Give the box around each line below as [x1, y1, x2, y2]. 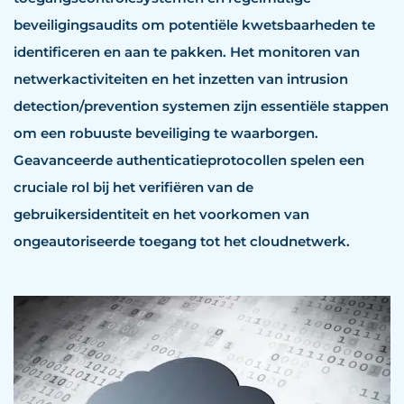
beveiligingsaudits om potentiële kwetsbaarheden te [14, 16, 375, 34]
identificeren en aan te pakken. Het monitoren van [14, 43, 360, 61]
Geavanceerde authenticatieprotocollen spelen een [14, 151, 364, 170]
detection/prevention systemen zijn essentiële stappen [14, 97, 389, 115]
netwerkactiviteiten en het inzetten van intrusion [14, 70, 348, 88]
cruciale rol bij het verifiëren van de [14, 179, 253, 197]
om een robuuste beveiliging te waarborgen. [14, 124, 318, 142]
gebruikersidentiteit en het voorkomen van [14, 206, 309, 224]
